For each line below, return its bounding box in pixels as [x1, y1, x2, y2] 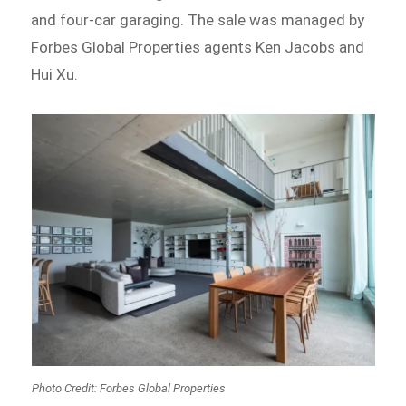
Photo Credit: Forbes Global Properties [31, 381, 226, 395]
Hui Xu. [31, 64, 79, 83]
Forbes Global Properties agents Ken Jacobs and [31, 37, 365, 56]
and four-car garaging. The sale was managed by [31, 10, 365, 29]
